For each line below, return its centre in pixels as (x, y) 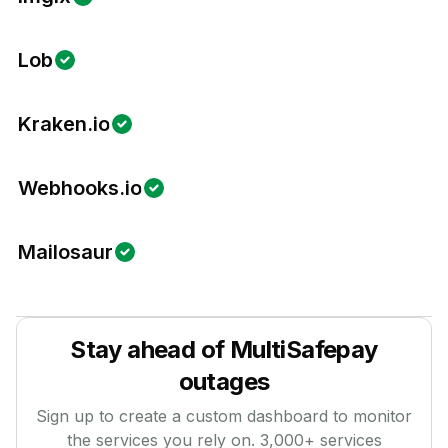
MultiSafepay (303, 349)
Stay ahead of (150, 349)
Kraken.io (64, 124)
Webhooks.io (80, 188)
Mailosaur (65, 252)
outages (224, 381)
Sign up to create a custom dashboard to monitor (224, 416)
